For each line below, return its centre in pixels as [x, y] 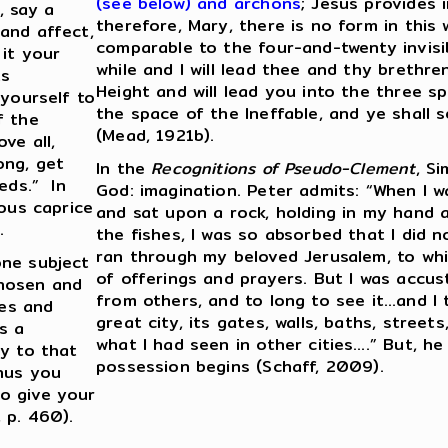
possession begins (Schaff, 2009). [240, 367]
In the [124, 169]
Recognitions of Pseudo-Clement [283, 169]
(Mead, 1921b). [155, 136]
